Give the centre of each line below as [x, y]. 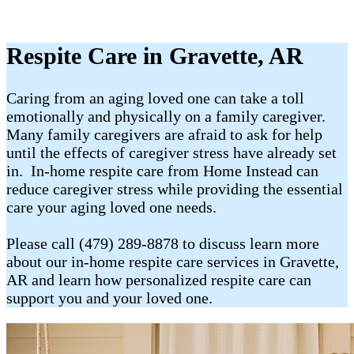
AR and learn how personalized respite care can [159, 280]
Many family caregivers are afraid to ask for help [164, 135]
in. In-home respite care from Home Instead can [162, 171]
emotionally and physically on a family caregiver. [168, 117]
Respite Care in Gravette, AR [155, 56]
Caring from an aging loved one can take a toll [155, 98]
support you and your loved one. [111, 298]
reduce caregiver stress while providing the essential [175, 189]
